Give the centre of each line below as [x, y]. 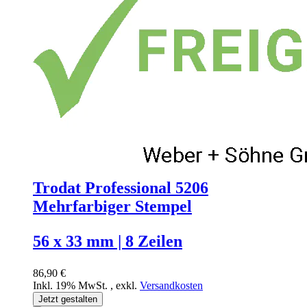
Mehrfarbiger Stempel [112, 206]
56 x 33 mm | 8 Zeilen [108, 241]
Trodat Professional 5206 [121, 187]
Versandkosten [171, 285]
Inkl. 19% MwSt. [72, 285]
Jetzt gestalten [68, 299]
